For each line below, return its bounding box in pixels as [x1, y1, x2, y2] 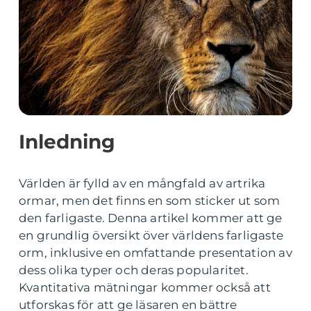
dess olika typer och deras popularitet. [19, 263, 249, 277]
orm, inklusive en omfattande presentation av [19, 246, 292, 260]
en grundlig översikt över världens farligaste [19, 228, 284, 242]
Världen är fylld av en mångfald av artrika [19, 176, 266, 190]
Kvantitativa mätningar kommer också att [19, 280, 271, 294]
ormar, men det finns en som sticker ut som [19, 194, 280, 208]
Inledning [19, 130, 115, 153]
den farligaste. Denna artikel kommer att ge [19, 211, 283, 225]
